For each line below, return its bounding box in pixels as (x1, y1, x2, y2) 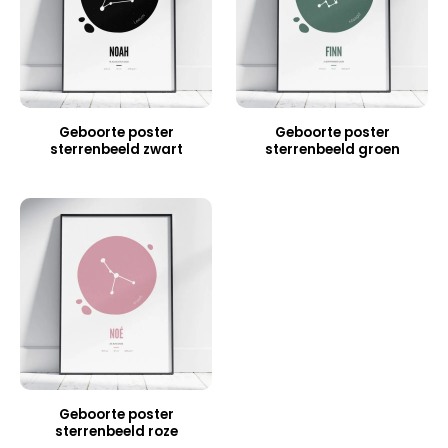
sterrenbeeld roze (54, 422, 178, 442)
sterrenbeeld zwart (49, 140, 183, 160)
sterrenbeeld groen (264, 140, 400, 160)
